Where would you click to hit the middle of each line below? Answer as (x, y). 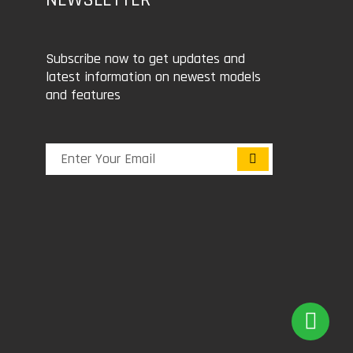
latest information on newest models (154, 76)
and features (84, 95)
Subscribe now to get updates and (146, 58)
